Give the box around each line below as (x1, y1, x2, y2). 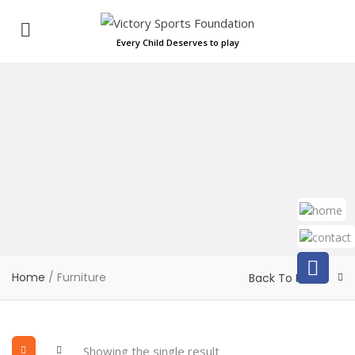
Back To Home (249, 270, 329, 287)
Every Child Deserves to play (116, 36, 239, 49)
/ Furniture (45, 269, 106, 286)
